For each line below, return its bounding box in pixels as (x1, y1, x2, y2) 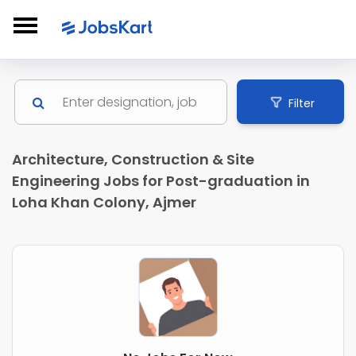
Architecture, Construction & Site (12, 149, 254, 170)
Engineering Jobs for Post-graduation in (12, 171, 310, 192)
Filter (288, 95, 315, 111)
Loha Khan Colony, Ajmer (12, 192, 196, 213)
